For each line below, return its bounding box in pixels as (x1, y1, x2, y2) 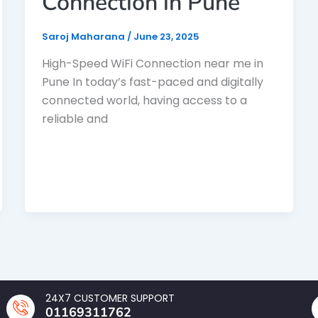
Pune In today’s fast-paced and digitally (41, 73, 263, 90)
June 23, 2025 (133, 29, 199, 43)
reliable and (41, 110, 108, 127)
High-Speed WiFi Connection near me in (41, 55, 263, 72)
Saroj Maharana (41, 29, 127, 43)
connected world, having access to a (41, 92, 247, 109)
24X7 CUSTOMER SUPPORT (45, 291, 175, 306)
